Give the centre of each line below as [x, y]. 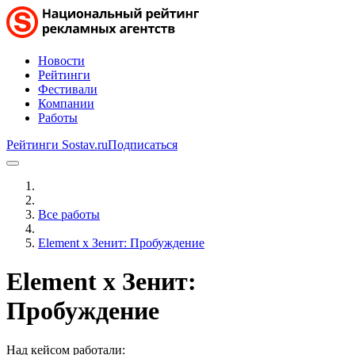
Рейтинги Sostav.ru [57, 145]
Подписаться [143, 145]
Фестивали [68, 89]
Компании [66, 103]
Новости [61, 61]
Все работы [69, 214]
